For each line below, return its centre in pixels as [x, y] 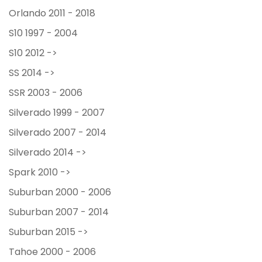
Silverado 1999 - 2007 [57, 113]
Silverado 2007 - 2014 [58, 133]
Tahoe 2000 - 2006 [52, 253]
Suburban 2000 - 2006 [60, 193]
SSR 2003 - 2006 [46, 94]
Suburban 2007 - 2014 [59, 213]
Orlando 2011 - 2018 [52, 14]
